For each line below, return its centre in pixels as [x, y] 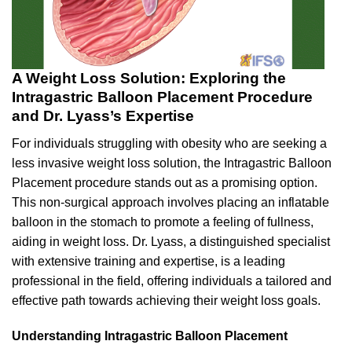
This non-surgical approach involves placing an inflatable [170, 202]
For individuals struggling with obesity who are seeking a [169, 143]
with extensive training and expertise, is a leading [148, 261]
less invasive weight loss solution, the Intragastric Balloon [172, 163]
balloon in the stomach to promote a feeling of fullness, [163, 222]
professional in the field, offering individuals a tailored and [172, 280]
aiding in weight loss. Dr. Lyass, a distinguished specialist [171, 241]
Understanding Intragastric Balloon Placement [150, 336]
